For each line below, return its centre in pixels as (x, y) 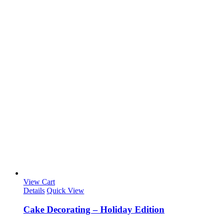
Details (34, 191)
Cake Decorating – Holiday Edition (94, 210)
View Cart (39, 182)
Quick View (65, 191)
